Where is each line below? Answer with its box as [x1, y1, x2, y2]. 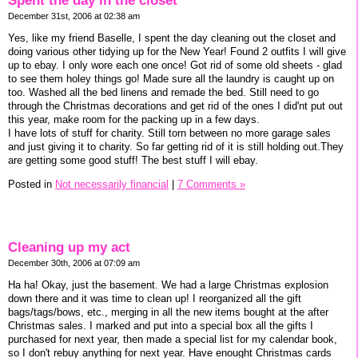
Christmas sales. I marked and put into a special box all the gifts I [8, 319, 313, 332]
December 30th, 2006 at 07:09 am [8, 257, 140, 268]
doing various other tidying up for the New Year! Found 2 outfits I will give [8, 46, 346, 58]
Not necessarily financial [55, 177, 169, 190]
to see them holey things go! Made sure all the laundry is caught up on [8, 73, 334, 86]
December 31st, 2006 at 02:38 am [8, 11, 140, 22]
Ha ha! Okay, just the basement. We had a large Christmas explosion [8, 278, 328, 291]
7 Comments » [177, 177, 245, 190]
